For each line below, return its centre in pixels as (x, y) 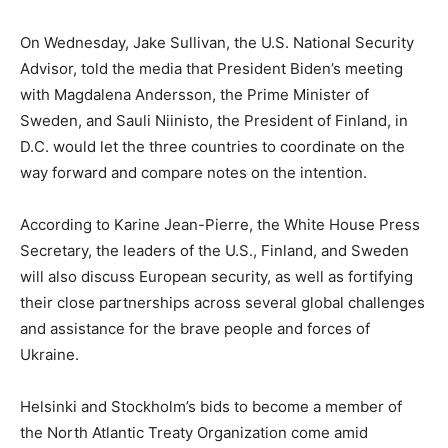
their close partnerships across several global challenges (222, 302)
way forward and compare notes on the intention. (193, 172)
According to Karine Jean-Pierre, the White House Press (220, 224)
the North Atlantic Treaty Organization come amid (194, 432)
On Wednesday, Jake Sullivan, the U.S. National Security (217, 42)
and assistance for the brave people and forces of (195, 328)
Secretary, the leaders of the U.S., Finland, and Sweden (214, 250)
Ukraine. (49, 354)
